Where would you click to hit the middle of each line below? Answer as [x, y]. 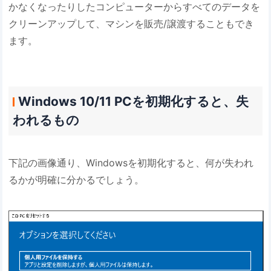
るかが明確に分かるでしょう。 [77, 179]
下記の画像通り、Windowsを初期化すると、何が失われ [131, 162]
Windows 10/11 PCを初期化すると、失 [133, 102]
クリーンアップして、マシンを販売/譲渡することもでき [132, 23]
